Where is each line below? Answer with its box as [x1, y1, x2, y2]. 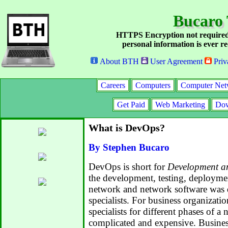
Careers [99, 81, 127, 90]
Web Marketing [153, 100, 207, 109]
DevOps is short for [89, 161, 167, 172]
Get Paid [115, 100, 147, 109]
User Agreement [148, 57, 203, 66]
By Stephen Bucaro [89, 142, 169, 153]
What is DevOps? [89, 122, 165, 133]
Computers [133, 81, 173, 90]
